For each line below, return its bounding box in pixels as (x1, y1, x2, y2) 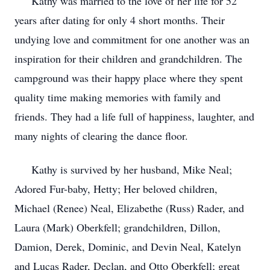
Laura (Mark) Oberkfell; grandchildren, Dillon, (14, 220, 221, 234)
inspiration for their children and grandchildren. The (14, 51, 242, 66)
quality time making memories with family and (14, 90, 221, 104)
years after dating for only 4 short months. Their (14, 13, 225, 27)
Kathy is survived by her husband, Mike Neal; (14, 162, 232, 177)
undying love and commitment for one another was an (14, 32, 250, 46)
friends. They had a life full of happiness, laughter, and (14, 109, 254, 124)
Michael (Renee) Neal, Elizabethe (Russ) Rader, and (14, 201, 244, 215)
